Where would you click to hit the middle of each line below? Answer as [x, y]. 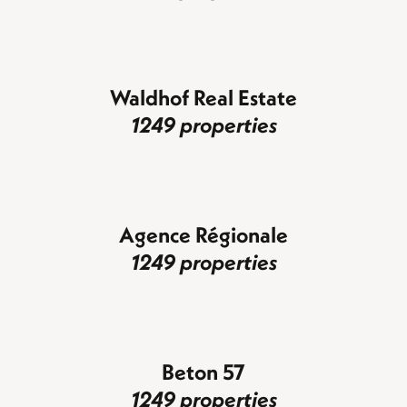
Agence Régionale [203, 234]
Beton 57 [203, 371]
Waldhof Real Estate [203, 97]
